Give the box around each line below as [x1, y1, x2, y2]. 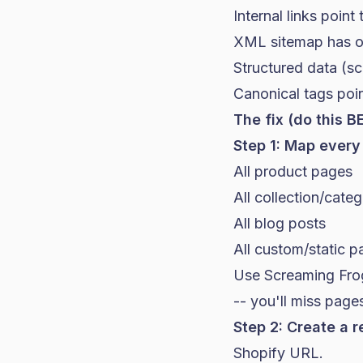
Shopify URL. [233, 344, 323, 361]
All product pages [233, 163, 352, 180]
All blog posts [233, 215, 326, 232]
